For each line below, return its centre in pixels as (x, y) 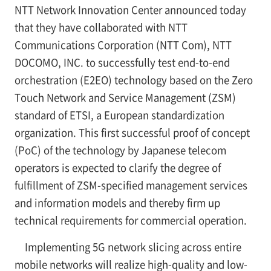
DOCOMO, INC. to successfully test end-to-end (122, 63)
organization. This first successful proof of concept (132, 133)
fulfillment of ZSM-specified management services (131, 185)
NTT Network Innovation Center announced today (130, 10)
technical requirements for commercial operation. (130, 220)
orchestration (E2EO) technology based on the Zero (133, 80)
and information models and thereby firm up (117, 203)
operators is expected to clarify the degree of (117, 168)
